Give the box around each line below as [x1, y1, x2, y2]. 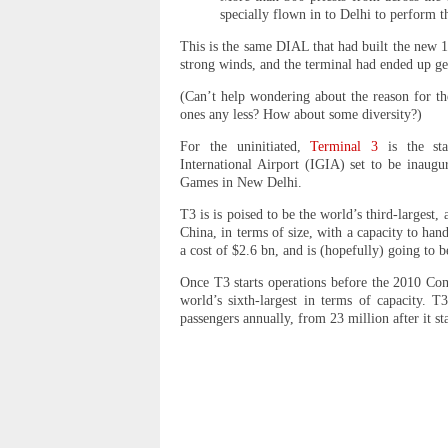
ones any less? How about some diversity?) [180, 107, 422, 123]
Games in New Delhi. [180, 175, 302, 191]
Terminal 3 [310, 139, 378, 155]
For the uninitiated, [180, 139, 311, 155]
